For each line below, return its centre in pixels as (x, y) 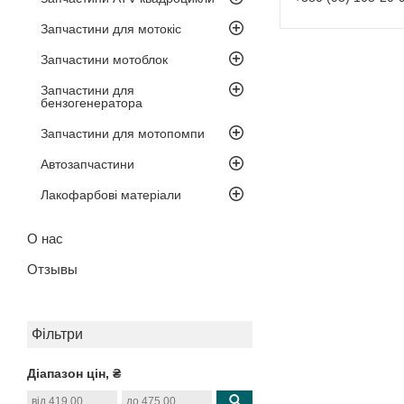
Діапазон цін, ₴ (74, 373)
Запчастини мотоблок (104, 59)
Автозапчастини (87, 164)
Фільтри (57, 334)
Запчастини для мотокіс (111, 28)
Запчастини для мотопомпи (123, 133)
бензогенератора (92, 102)
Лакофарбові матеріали (111, 194)
